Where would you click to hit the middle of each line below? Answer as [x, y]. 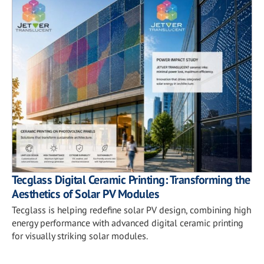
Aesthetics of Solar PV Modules [85, 194]
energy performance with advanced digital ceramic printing [128, 222]
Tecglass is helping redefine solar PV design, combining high [131, 209]
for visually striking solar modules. [80, 235]
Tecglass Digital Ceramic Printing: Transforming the [131, 179]
